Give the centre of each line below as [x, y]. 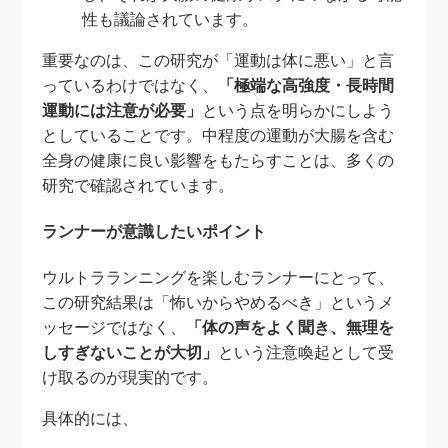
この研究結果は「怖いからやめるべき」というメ [218, 303]
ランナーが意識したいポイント [154, 232]
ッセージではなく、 [114, 328]
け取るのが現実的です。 [130, 378]
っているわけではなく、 [130, 85]
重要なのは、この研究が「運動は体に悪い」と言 [218, 60]
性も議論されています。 [170, 19]
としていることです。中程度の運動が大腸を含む [218, 135]
